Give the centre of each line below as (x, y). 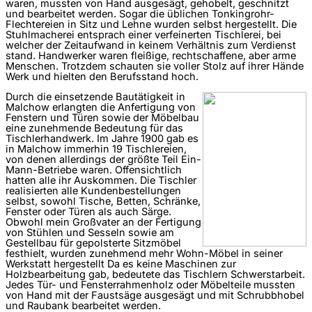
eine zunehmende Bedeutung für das (94, 128)
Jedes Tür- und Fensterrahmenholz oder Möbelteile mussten (150, 285)
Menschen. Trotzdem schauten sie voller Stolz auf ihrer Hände (155, 66)
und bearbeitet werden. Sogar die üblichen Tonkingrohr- (140, 14)
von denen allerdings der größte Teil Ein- (103, 160)
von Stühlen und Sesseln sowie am (90, 233)
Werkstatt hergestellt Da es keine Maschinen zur (121, 264)
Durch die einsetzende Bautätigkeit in (95, 97)
